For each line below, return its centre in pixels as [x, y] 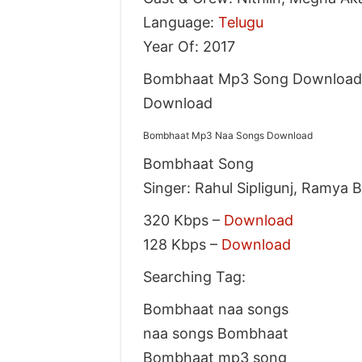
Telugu [240, 22]
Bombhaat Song [198, 163]
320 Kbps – [183, 220]
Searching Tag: [194, 276]
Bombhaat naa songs [215, 309]
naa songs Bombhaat [215, 333]
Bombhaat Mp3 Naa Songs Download [227, 135]
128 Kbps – [182, 244]
